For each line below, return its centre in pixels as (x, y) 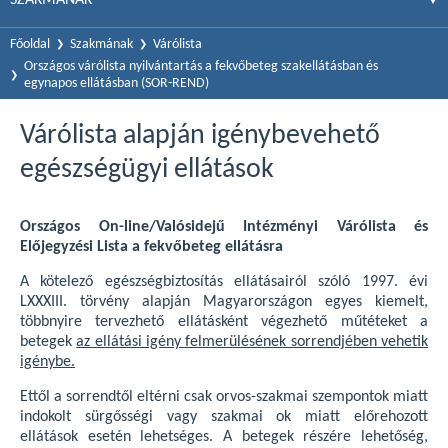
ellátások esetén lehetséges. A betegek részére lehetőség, (224, 437)
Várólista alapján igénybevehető (200, 136)
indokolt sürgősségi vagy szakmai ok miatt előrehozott (224, 417)
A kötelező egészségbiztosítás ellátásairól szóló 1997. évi (224, 282)
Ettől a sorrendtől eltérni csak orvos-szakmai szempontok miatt (224, 397)
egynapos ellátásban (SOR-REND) (116, 83)
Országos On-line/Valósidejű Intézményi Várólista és (224, 227)
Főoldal (30, 44)
